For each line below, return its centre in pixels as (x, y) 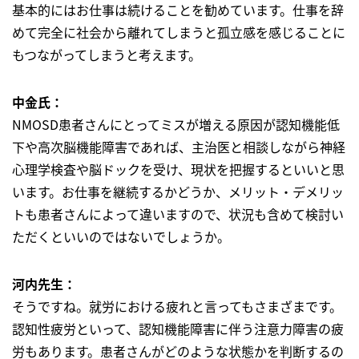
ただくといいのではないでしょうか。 (121, 237)
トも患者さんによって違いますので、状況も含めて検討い (178, 214)
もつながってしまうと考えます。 (107, 55)
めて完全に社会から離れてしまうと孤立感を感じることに (179, 32)
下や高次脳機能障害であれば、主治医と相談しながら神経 (179, 147)
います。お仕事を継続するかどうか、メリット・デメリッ (178, 192)
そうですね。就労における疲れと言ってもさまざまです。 (177, 307)
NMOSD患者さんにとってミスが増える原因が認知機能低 (176, 125)
